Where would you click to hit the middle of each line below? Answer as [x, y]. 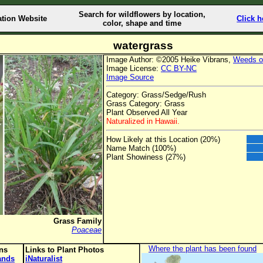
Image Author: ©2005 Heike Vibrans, [170, 60]
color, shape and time [142, 23]
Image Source [130, 77]
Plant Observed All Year [147, 113]
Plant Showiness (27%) [146, 157]
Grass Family [77, 221]
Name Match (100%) [141, 148]
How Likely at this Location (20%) [163, 139]
